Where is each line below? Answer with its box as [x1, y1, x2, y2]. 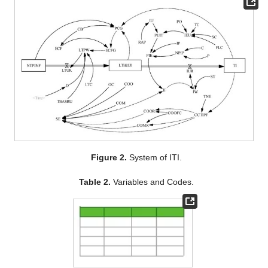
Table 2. [79, 176, 111, 187]
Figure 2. [91, 152, 127, 162]
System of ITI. [127, 152, 182, 162]
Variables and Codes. [111, 176, 194, 187]
